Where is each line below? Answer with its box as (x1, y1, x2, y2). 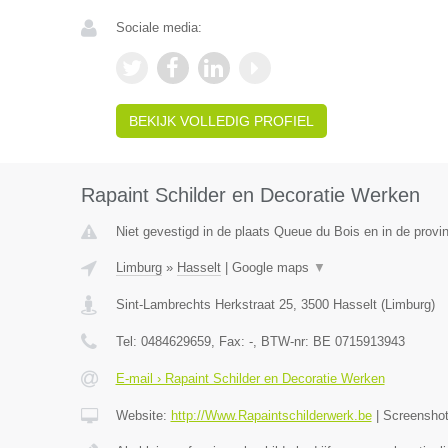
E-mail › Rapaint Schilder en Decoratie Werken (115, 371, 385, 386)
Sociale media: (115, 20, 202, 35)
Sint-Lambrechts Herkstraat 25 (115, 297, 293, 312)
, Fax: (210, 334, 249, 349)
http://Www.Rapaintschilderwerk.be (170, 408, 372, 423)
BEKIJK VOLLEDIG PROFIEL (128, 113, 314, 129)
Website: (115, 408, 171, 423)
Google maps (231, 260, 313, 275)
